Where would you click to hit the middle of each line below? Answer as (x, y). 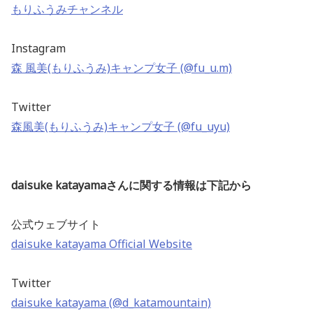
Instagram (38, 49)
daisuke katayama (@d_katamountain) (111, 303)
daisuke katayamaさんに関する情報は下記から (131, 185)
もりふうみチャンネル (67, 9)
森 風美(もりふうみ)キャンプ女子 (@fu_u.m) (122, 68)
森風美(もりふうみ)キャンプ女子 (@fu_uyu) (121, 127)
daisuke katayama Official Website (102, 244)
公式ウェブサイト (56, 225)
